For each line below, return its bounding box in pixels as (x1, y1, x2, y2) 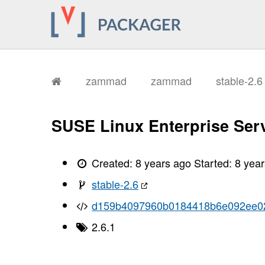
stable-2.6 (92, 176, 139, 192)
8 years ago (135, 154, 192, 170)
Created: (89, 154, 136, 170)
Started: (194, 154, 235, 170)
